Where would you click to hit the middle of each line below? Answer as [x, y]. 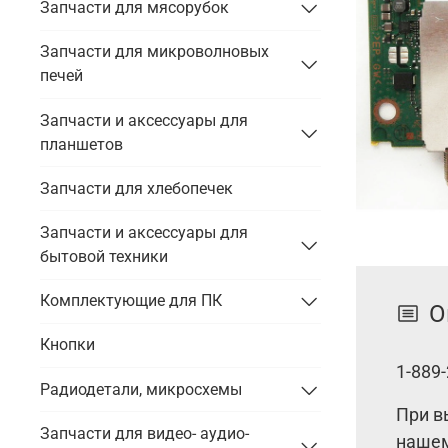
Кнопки [67, 345]
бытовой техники [104, 256]
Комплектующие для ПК [131, 301]
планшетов [81, 144]
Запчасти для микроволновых [154, 52]
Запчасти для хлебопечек [136, 188]
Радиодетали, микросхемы [141, 389]
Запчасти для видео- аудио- [144, 433]
